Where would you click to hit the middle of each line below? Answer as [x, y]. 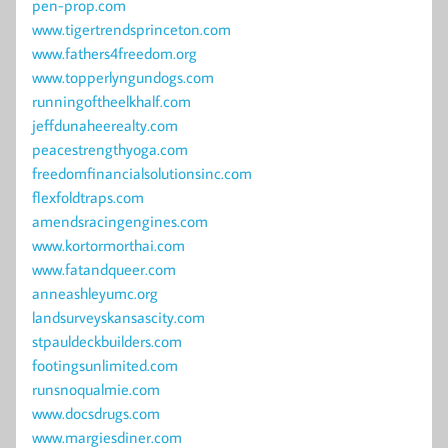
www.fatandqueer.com [104, 269]
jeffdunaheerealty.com [105, 125]
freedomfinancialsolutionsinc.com [142, 173]
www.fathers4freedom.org [114, 53]
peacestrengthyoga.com [110, 149]
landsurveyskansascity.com [118, 317]
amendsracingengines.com [120, 221]
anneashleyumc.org [95, 293]
